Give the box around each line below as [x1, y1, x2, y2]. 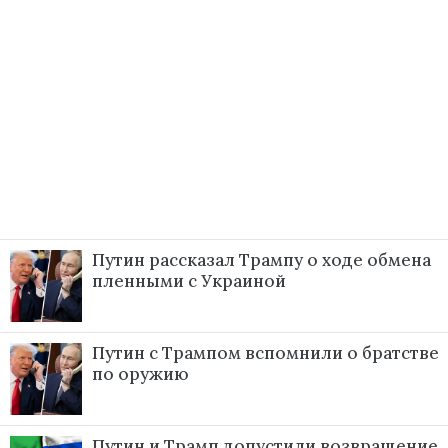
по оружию [92, 363, 189, 386]
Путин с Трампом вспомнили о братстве [92, 342, 439, 365]
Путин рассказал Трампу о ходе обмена [92, 249, 431, 272]
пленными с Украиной [92, 270, 286, 293]
